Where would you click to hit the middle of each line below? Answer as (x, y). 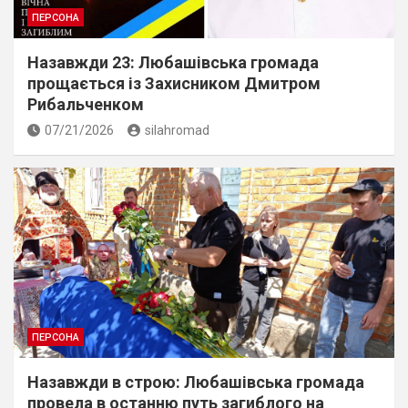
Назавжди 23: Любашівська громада (173, 62)
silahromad (177, 130)
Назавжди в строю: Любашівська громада (196, 382)
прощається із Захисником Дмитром (174, 83)
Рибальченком (86, 104)
